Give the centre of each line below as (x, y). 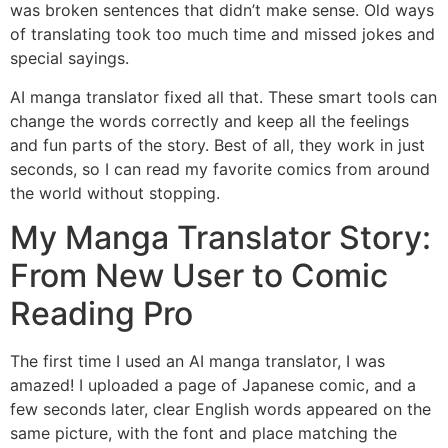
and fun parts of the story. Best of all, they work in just (217, 144)
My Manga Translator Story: (220, 238)
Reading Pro (101, 314)
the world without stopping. (115, 192)
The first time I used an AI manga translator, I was (197, 361)
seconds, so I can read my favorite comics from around (220, 168)
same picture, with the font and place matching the (203, 433)
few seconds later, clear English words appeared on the (220, 409)
